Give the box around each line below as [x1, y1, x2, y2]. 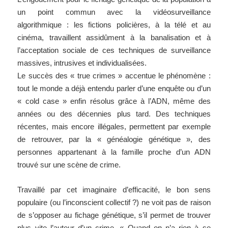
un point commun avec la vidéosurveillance [17, 8, 211, 17]
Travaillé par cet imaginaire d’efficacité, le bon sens [17, 185, 211, 194]
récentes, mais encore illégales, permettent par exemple [17, 122, 211, 131]
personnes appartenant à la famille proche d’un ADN [17, 148, 211, 157]
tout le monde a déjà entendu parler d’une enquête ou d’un [17, 84, 211, 93]
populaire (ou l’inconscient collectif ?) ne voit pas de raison [17, 198, 211, 207]
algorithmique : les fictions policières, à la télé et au [17, 20, 211, 30]
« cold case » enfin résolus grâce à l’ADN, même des [17, 97, 211, 106]
